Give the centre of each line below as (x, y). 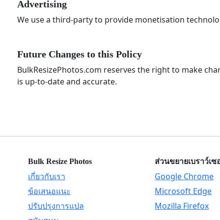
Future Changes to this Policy (80, 54)
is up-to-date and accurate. (67, 82)
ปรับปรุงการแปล (56, 206)
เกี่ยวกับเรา (46, 176)
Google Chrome (184, 176)
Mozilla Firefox (182, 206)
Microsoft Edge (183, 191)
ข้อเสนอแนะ (49, 191)
